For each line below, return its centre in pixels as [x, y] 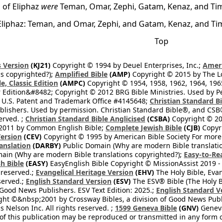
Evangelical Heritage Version [84, 172]
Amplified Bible [81, 74]
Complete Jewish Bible [144, 128]
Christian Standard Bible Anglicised [85, 119]
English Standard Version [69, 181]
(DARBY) [46, 145]
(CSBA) [158, 119]
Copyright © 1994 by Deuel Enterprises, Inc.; [127, 65]
